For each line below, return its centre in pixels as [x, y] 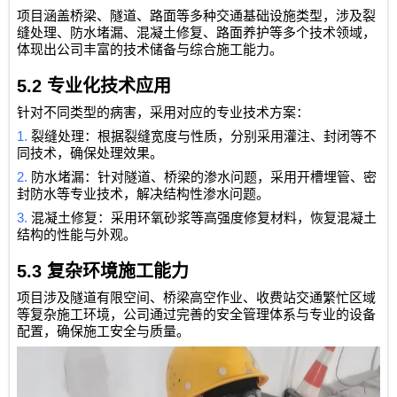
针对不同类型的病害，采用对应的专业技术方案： [163, 112]
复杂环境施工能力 [118, 271]
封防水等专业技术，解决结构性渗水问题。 [144, 194]
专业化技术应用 [109, 86]
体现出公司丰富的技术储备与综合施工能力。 [150, 49]
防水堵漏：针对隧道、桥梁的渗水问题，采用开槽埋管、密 [204, 177]
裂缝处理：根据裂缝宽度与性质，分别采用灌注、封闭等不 [204, 136]
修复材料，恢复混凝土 [311, 218]
